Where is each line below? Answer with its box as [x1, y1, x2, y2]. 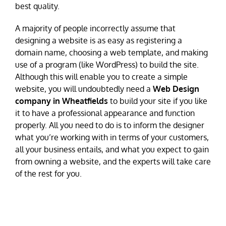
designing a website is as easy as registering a [15, 35, 182, 45]
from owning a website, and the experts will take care [15, 156, 211, 166]
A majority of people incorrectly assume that [15, 23, 176, 33]
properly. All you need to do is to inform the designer [15, 120, 204, 130]
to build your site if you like [108, 95, 207, 106]
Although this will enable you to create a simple [15, 71, 188, 82]
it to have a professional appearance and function [15, 107, 195, 118]
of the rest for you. [15, 168, 82, 179]
